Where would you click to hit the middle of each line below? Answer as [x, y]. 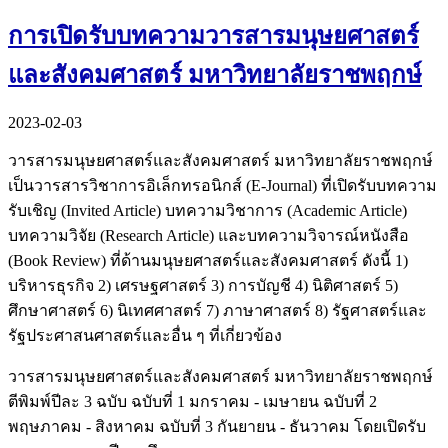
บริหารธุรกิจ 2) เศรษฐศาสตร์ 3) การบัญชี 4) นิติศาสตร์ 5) [203, 286]
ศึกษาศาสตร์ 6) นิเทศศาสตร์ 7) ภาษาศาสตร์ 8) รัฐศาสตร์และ [217, 311]
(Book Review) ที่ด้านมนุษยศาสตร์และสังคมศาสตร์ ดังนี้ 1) [208, 261]
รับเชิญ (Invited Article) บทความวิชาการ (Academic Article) [207, 211]
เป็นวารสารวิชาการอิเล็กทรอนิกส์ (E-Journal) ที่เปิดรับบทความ [222, 186]
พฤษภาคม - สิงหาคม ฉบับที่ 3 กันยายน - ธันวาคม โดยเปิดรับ [217, 427]
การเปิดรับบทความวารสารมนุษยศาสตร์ [213, 36]
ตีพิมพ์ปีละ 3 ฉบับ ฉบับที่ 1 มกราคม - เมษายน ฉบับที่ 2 [192, 402]
